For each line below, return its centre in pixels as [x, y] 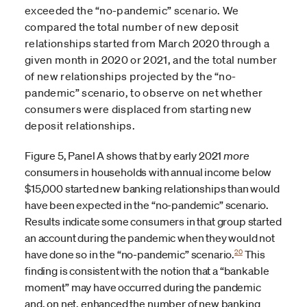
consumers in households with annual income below [148, 172]
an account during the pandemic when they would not [150, 237]
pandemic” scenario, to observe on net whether [144, 92]
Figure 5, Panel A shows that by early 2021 [124, 155]
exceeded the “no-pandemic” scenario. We [132, 10]
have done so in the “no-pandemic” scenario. [130, 254]
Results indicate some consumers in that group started [153, 221]
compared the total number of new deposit [132, 26]
